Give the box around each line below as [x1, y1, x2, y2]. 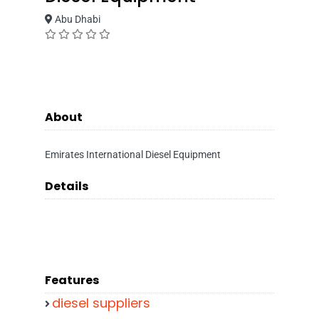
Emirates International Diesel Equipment [45, 149, 221, 160]
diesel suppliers [52, 294, 150, 312]
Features [45, 272, 99, 288]
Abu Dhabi [53, 14, 100, 25]
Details [45, 178, 88, 194]
